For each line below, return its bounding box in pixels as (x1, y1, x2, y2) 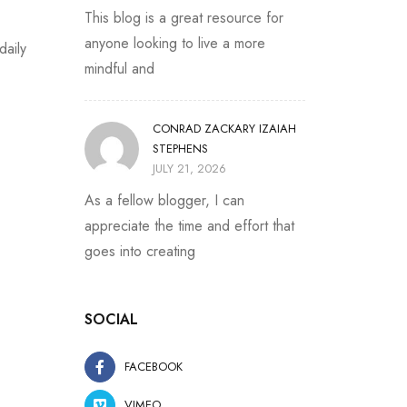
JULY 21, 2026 (153, 160, 226, 177)
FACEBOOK (124, 358, 183, 375)
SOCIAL (84, 309, 138, 330)
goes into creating (84, 241, 195, 262)
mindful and (84, 58, 154, 79)
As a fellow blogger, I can (84, 190, 244, 211)
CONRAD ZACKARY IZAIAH (153, 120, 296, 137)
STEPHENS (153, 140, 208, 157)
